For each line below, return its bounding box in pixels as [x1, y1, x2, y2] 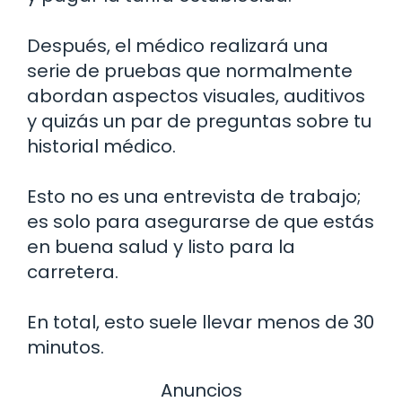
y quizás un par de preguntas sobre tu [27, 109, 371, 135]
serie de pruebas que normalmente [27, 58, 353, 84]
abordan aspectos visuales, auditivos [27, 83, 365, 109]
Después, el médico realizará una [27, 33, 328, 59]
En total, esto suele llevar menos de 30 [27, 310, 374, 336]
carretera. [27, 259, 118, 285]
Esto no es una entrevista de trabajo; [27, 184, 361, 210]
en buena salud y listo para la [27, 234, 295, 260]
